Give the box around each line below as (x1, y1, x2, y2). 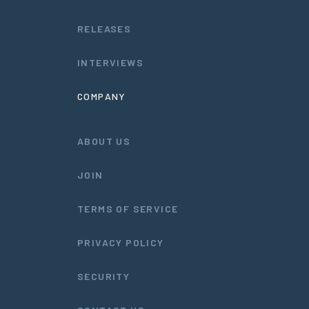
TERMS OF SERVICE (77, 202, 179, 215)
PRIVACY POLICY (77, 236, 164, 248)
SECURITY (77, 270, 130, 282)
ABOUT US (77, 134, 131, 147)
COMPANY (77, 90, 126, 102)
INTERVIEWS (77, 56, 143, 68)
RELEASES (77, 22, 132, 34)
